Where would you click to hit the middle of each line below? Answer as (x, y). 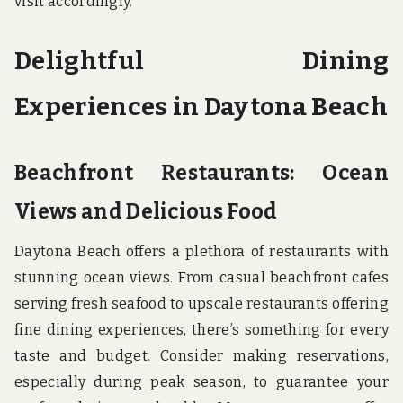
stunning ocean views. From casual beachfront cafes (201, 277)
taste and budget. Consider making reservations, (201, 355)
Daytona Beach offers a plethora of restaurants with (201, 251)
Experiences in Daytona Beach (201, 107)
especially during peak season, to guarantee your (201, 381)
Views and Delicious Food (146, 211)
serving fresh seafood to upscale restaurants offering (201, 303)
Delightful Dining (201, 61)
